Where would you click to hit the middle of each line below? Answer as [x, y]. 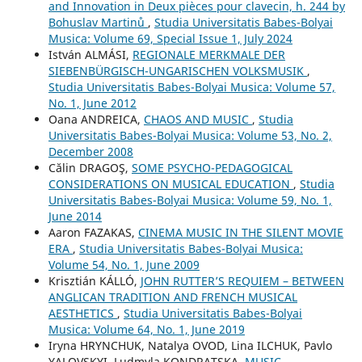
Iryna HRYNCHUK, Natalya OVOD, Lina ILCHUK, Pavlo [190, 345]
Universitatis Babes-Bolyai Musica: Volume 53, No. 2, [190, 135]
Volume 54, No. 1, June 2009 [124, 264]
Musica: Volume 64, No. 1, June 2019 [146, 329]
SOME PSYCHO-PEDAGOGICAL [212, 167]
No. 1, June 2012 [92, 103]
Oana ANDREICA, [96, 119]
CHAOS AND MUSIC [198, 119]
